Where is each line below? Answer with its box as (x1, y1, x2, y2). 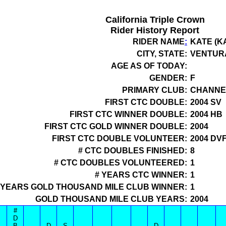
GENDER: (149, 74, 187, 82)
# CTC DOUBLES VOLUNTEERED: (54, 158, 187, 167)
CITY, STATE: (137, 49, 187, 58)
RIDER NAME (133, 37, 185, 46)
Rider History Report (110, 25, 199, 35)
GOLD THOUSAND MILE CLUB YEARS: (35, 195, 187, 203)
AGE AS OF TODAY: (111, 62, 187, 70)
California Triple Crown (105, 15, 205, 25)
